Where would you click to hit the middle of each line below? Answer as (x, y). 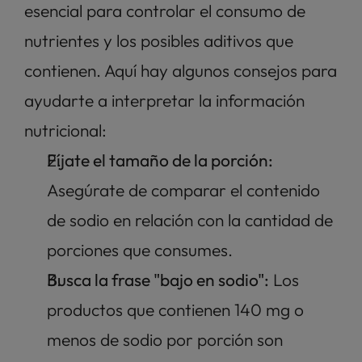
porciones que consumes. (140, 250)
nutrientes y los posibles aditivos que (159, 41)
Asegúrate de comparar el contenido (183, 190)
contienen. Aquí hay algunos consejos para (181, 71)
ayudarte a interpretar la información (164, 101)
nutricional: (65, 130)
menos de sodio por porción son (165, 340)
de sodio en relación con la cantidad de (190, 220)
